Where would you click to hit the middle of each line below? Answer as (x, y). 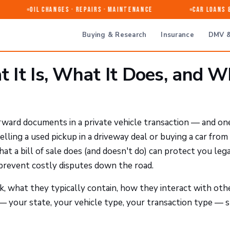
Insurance (177, 35)
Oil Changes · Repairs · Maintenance (81, 9)
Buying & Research (114, 35)
